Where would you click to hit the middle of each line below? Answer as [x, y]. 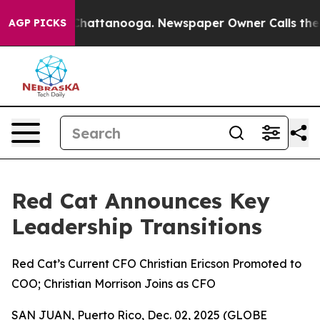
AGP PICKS [37, 23]
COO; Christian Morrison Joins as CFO [114, 284]
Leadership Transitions [137, 226]
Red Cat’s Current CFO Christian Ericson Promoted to [156, 264]
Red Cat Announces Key [141, 201]
